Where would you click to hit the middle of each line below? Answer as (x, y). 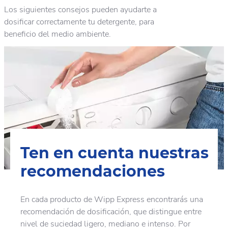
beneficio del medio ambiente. (58, 34)
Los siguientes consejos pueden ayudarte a (80, 10)
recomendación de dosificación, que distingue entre (111, 211)
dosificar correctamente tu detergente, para (79, 22)
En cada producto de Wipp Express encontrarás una (112, 199)
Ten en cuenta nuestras (115, 153)
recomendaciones (93, 172)
